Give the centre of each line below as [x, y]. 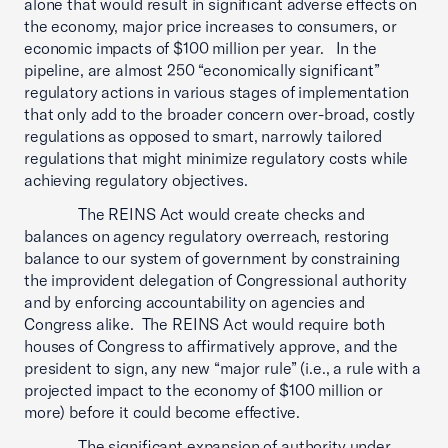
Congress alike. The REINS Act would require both [204, 324]
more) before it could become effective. [162, 412]
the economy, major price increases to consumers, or [210, 26]
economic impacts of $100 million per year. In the [200, 48]
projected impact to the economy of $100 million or [203, 390]
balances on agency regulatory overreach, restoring [206, 236]
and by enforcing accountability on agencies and [195, 302]
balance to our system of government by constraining [212, 258]
